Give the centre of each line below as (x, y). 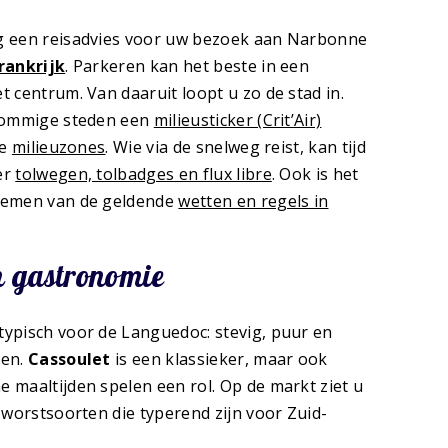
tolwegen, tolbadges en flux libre (143, 173)
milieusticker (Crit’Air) (237, 119)
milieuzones (58, 146)
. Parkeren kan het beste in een (187, 65)
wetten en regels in (253, 200)
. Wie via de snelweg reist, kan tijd (235, 146)
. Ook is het (315, 173)
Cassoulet (69, 359)
